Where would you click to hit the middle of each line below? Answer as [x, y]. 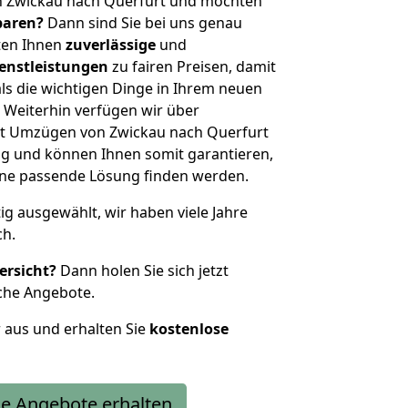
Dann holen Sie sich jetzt [143, 270]
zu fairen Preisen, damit [192, 66]
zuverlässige [111, 45]
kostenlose [189, 329]
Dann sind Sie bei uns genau [143, 23]
